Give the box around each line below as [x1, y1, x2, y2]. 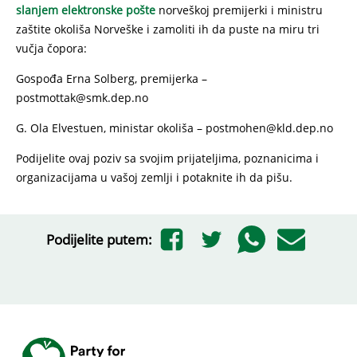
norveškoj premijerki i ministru [155, 2, 323, 18]
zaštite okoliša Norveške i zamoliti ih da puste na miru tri [16, 22, 320, 37]
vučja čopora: [16, 41, 87, 56]
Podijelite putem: [45, 229, 152, 249]
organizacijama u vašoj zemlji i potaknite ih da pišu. [16, 170, 292, 185]
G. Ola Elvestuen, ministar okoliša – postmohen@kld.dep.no [16, 120, 333, 135]
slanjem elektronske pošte [16, 2, 155, 18]
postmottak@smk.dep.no [16, 90, 148, 105]
